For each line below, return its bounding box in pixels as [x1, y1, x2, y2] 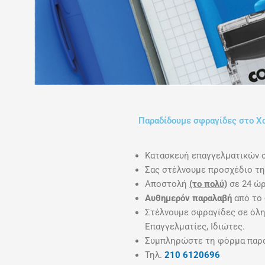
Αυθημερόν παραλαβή [144, 193, 232, 203]
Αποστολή [144, 179, 189, 189]
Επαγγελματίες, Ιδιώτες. [144, 221, 245, 232]
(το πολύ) [189, 179, 227, 189]
